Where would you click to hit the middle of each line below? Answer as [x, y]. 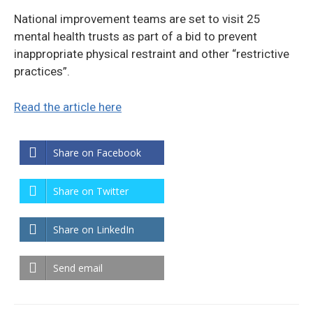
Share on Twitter [91, 191]
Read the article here [68, 107]
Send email [78, 268]
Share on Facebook [97, 153]
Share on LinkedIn [94, 230]
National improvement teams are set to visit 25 [137, 19]
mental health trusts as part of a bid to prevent [136, 36]
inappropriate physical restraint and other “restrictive [152, 54]
